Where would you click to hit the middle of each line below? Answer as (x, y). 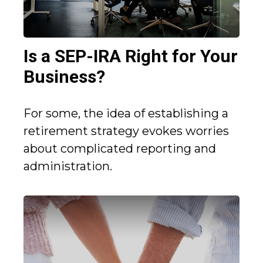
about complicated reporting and (120, 149)
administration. (68, 166)
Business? (64, 77)
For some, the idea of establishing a (126, 114)
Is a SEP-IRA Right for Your (131, 56)
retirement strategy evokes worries (126, 131)
